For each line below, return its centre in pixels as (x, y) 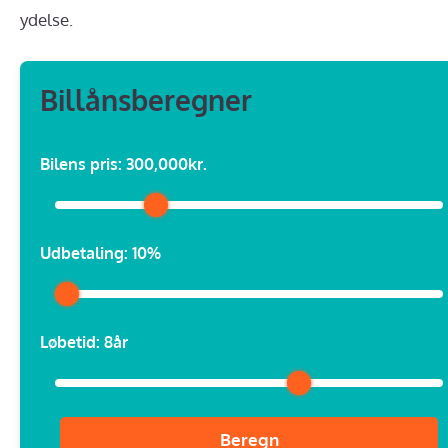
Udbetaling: (86, 252)
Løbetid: (72, 341)
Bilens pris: (83, 163)
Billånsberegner (146, 99)
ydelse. (46, 20)
